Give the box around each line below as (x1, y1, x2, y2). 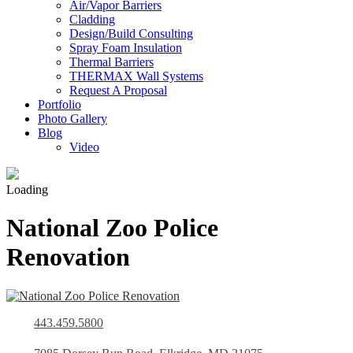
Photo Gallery (38, 112, 107, 125)
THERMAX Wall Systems (69, 69, 203, 83)
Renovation (6, 243, 130, 272)
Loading (6, 183, 48, 196)
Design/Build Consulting (69, 27, 193, 40)
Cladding (69, 13, 115, 26)
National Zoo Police (6, 214, 218, 243)
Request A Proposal (69, 84, 167, 97)
